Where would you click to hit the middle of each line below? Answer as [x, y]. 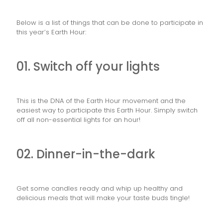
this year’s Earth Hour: [51, 32]
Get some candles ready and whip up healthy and [100, 188]
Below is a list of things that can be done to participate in [110, 22]
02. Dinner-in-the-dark [86, 154]
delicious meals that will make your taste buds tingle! [103, 198]
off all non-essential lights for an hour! [78, 119]
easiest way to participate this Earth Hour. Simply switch [107, 110]
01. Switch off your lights [88, 66]
